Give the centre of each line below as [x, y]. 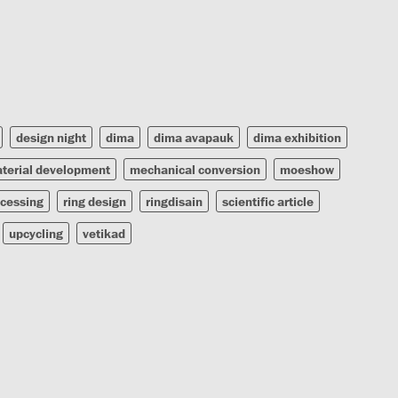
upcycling [36, 233]
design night [51, 137]
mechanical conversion [195, 169]
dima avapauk [194, 137]
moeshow [307, 169]
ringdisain [174, 201]
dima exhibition [297, 137]
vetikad [104, 233]
